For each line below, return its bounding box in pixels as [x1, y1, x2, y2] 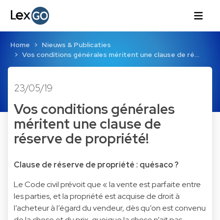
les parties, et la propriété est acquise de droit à [14, 191, 180, 201]
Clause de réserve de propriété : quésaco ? [14, 159, 179, 170]
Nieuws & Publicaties [41, 40, 111, 50]
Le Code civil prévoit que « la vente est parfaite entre [14, 179, 201, 190]
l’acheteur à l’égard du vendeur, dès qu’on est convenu [14, 202, 206, 213]
